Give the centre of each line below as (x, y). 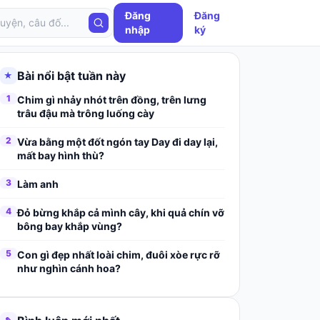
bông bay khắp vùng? (69, 226)
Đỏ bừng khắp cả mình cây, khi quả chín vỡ (120, 212)
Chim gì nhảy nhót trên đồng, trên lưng (111, 100)
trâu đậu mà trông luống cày (85, 113)
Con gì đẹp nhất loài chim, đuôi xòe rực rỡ (118, 255)
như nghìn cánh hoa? (69, 268)
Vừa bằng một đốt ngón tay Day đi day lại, (117, 142)
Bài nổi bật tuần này (71, 76)
